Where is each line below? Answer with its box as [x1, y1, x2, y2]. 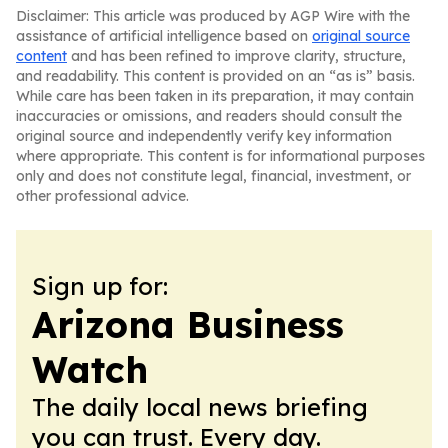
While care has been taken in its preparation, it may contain [16, 87, 414, 105]
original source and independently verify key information [16, 127, 392, 145]
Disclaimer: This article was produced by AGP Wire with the [16, 7, 410, 25]
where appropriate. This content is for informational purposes [16, 147, 425, 165]
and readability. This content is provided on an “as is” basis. [16, 67, 415, 85]
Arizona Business [32, 302, 344, 347]
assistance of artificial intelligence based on [16, 27, 312, 45]
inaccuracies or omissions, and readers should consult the [16, 107, 402, 125]
